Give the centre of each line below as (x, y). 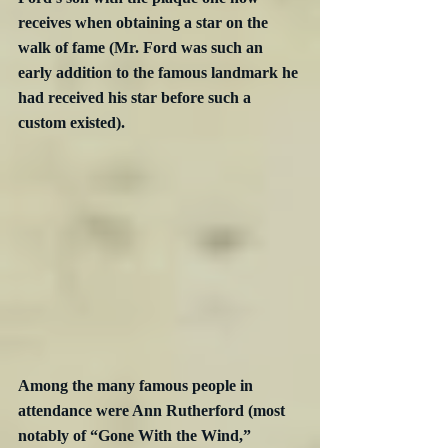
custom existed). (71, 123)
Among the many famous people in (137, 385)
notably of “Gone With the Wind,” (136, 435)
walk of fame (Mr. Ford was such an (142, 48)
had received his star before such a (136, 98)
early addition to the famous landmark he (160, 73)
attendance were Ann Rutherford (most (153, 410)
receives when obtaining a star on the (145, 23)
